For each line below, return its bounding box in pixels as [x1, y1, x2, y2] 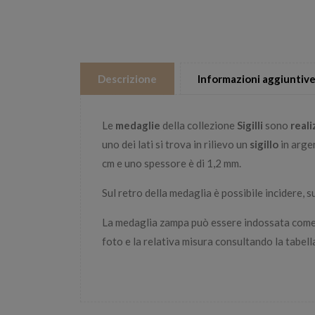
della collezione [160, 118, 235, 131]
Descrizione [98, 72, 157, 85]
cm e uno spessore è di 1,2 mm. [102, 156, 241, 169]
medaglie [115, 118, 160, 131]
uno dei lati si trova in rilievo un [102, 137, 250, 150]
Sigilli [235, 118, 263, 131]
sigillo [250, 137, 278, 150]
